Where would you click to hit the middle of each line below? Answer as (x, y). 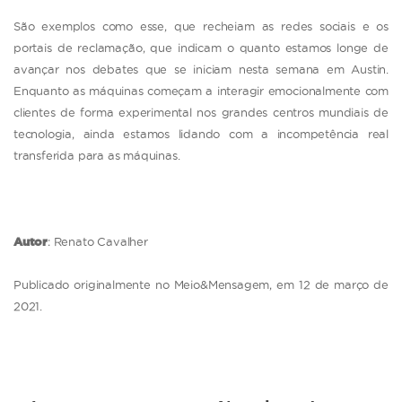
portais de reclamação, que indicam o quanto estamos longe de (201, 47)
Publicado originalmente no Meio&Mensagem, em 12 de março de (201, 284)
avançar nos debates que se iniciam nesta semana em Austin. (201, 69)
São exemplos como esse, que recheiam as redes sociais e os (201, 26)
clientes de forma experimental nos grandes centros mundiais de (201, 112)
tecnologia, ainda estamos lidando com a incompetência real (201, 133)
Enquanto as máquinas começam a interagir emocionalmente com (201, 90)
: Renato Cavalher (98, 241)
